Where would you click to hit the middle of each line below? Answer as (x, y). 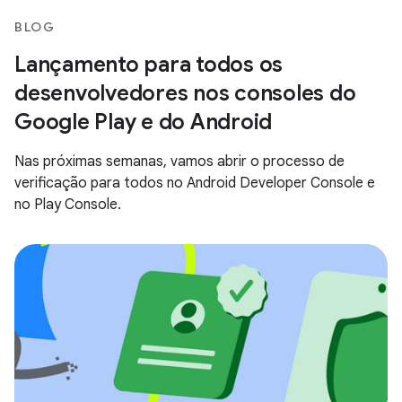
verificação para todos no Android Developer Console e (195, 183)
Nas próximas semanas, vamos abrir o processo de (179, 161)
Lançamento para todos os (149, 64)
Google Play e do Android (143, 122)
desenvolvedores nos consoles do (185, 93)
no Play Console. (68, 204)
